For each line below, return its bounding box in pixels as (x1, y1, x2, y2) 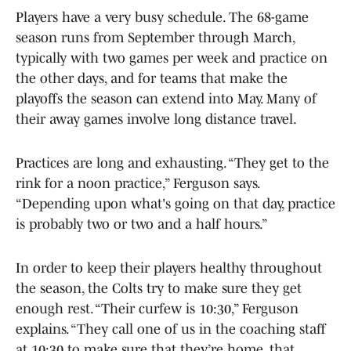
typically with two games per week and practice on (16, 49, 327, 66)
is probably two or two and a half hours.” (16, 215, 268, 232)
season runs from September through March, (16, 29, 295, 45)
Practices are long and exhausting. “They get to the (16, 154, 329, 171)
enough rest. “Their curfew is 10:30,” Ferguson (16, 300, 299, 317)
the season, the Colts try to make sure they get (16, 280, 302, 296)
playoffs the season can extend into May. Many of (16, 90, 317, 107)
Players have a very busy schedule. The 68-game (16, 9, 309, 25)
